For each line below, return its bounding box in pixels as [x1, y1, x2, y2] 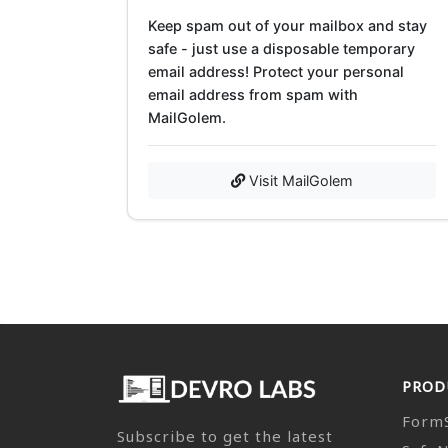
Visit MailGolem [245, 171, 353, 189]
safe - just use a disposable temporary [148, 39, 415, 57]
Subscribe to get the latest [117, 425, 333, 446]
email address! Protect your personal [148, 62, 404, 80]
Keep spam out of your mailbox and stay [148, 16, 427, 34]
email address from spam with [148, 85, 358, 103]
